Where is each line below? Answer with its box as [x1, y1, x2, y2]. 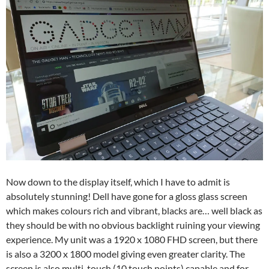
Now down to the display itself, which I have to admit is [6, 176, 230, 188]
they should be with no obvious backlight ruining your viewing [6, 219, 260, 231]
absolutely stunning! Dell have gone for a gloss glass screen [6, 190, 247, 202]
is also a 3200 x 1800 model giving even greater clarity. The [6, 248, 245, 260]
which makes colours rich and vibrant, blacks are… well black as [6, 205, 262, 217]
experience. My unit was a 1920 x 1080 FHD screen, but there [6, 234, 258, 246]
